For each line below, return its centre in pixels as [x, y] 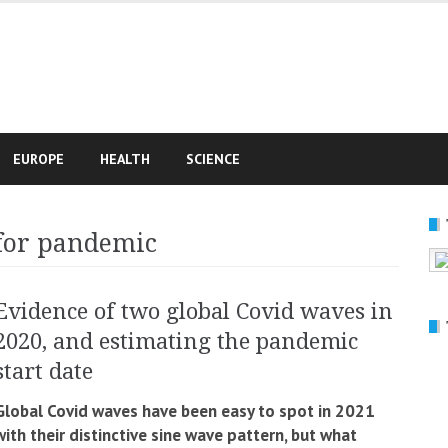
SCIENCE [213, 159]
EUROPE [38, 159]
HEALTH [125, 159]
